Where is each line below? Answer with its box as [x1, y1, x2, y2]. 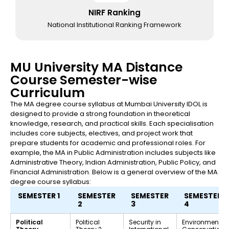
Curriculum [10, 83, 85, 102]
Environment [182, 217, 221, 226]
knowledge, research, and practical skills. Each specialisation [10, 118, 214, 128]
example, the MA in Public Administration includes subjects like [10, 147, 216, 157]
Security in [129, 217, 161, 226]
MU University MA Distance [10, 58, 182, 76]
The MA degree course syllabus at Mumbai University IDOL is [10, 99, 208, 109]
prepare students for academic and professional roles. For [10, 138, 205, 148]
